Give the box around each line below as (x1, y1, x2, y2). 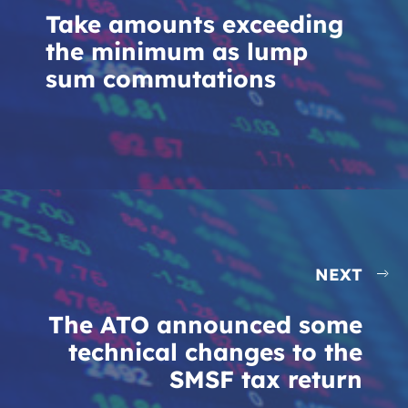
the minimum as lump (46, 36, 308, 66)
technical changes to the (68, 337, 362, 367)
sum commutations (46, 64, 276, 94)
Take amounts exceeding (46, 9, 343, 39)
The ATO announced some (48, 310, 362, 340)
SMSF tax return (169, 364, 362, 394)
